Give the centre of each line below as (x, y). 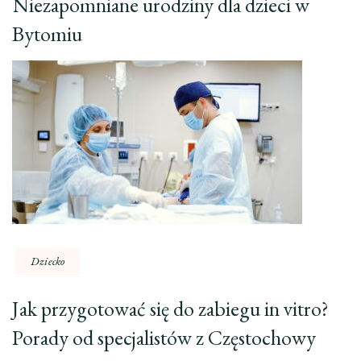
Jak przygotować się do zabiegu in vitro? (170, 309)
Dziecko (48, 261)
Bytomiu (47, 34)
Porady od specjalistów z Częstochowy (164, 338)
